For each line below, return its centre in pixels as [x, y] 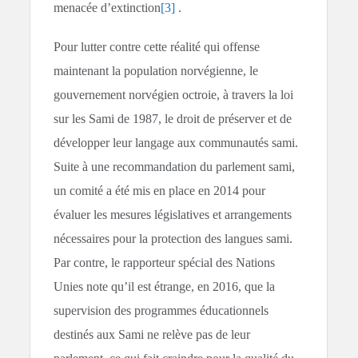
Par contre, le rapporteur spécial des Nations [165, 263]
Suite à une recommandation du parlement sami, [175, 167]
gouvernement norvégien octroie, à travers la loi [174, 95]
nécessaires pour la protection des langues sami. [173, 239]
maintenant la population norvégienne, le [156, 71]
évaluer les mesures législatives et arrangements [173, 215]
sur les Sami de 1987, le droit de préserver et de [173, 119]
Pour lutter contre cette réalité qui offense [157, 47]
